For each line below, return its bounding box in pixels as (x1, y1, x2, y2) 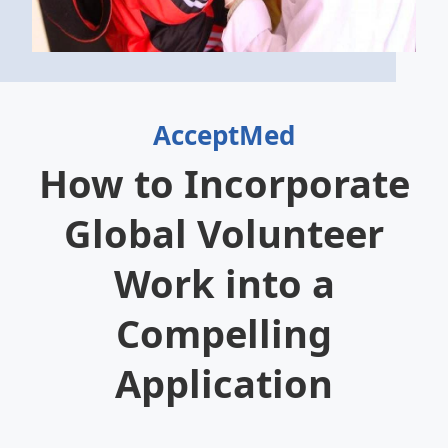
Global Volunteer (64, 207, 384, 259)
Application (115, 357, 333, 409)
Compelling (116, 307, 332, 359)
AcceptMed (153, 117, 295, 153)
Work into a (113, 257, 335, 309)
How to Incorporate (38, 157, 410, 209)
